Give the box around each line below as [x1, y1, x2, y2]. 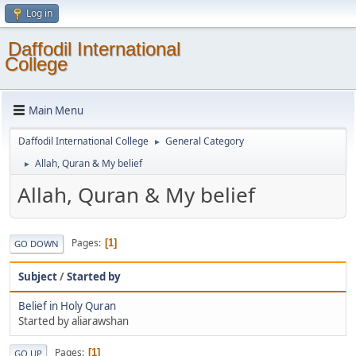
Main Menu [29, 103, 83, 118]
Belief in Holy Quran [18, 298, 116, 313]
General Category [165, 134, 244, 148]
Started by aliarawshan [18, 313, 129, 328]
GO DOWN [14, 237, 59, 250]
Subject [18, 269, 57, 284]
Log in [26, 6, 52, 20]
